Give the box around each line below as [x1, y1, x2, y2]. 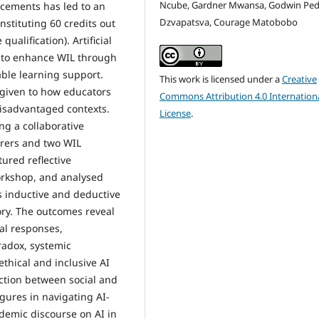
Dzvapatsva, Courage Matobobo [159, 15, 298, 28]
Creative [282, 72, 318, 85]
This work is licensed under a [159, 72, 283, 85]
